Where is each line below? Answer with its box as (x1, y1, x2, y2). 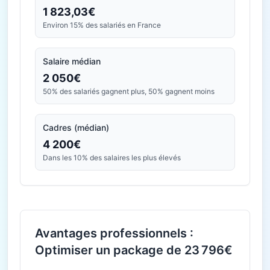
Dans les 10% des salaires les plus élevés (43, 153, 181, 162)
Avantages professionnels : (35, 226, 193, 240)
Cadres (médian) (43, 122, 109, 133)
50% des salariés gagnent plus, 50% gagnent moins (43, 87, 215, 96)
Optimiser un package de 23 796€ (35, 243, 233, 257)
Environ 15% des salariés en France (43, 20, 161, 30)
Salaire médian (43, 56, 101, 66)
